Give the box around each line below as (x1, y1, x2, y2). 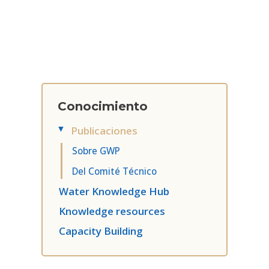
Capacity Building (59, 223, 144, 238)
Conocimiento (58, 99, 148, 114)
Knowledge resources (59, 204, 166, 218)
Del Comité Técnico (72, 165, 157, 177)
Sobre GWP (72, 144, 121, 157)
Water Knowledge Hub (59, 184, 175, 198)
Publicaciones (71, 123, 141, 138)
